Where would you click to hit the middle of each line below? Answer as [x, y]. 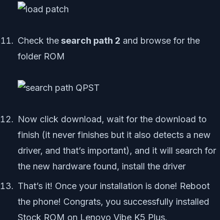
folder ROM [42, 56]
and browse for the [160, 41]
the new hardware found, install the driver [102, 166]
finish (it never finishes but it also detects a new [114, 135]
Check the [38, 41]
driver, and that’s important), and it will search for [117, 151]
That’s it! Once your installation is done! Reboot [114, 186]
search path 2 [90, 41]
